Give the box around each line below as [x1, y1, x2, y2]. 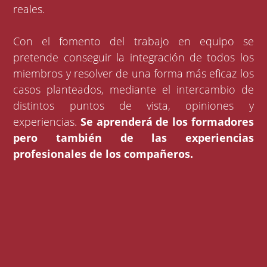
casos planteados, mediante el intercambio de [13, 82, 254, 97]
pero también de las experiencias [13, 131, 254, 145]
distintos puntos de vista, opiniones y [13, 98, 254, 113]
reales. [13, 2, 45, 17]
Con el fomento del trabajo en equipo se [13, 34, 254, 49]
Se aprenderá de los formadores [80, 114, 254, 129]
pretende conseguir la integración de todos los [13, 50, 254, 65]
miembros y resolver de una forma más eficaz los [13, 66, 254, 81]
